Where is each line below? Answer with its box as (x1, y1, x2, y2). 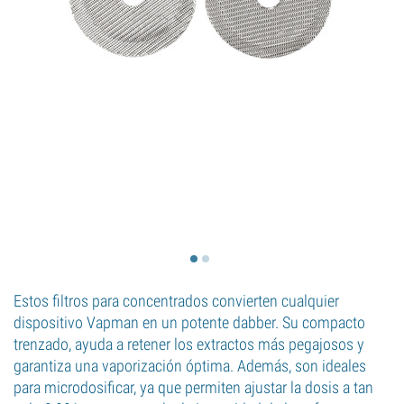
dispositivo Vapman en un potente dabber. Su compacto (14, 313, 365, 332)
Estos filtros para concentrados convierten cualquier (14, 291, 339, 310)
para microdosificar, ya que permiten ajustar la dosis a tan (14, 378, 373, 397)
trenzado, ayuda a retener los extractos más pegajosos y (14, 335, 364, 353)
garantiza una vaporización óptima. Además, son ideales (14, 356, 366, 375)
